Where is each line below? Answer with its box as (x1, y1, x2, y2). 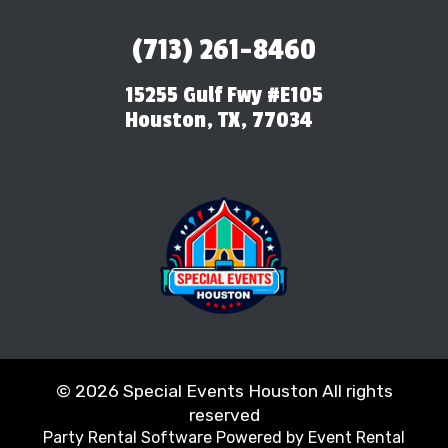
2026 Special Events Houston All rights (74, 380, 393, 401)
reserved (188, 404, 260, 425)
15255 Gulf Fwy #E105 (125, 80, 323, 109)
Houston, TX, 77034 (125, 105, 312, 134)
